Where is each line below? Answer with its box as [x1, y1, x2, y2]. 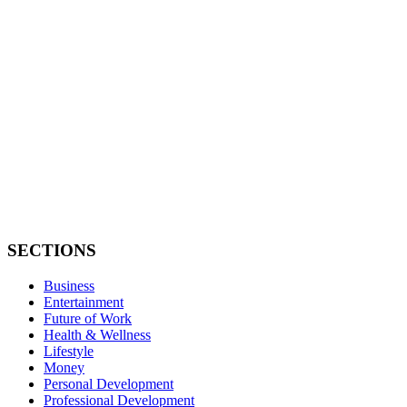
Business [44, 277, 94, 293]
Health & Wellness [44, 326, 151, 342]
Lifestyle [44, 342, 94, 359]
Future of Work [44, 310, 132, 326]
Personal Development [44, 375, 174, 392]
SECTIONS [7, 240, 96, 260]
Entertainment [44, 293, 124, 310]
